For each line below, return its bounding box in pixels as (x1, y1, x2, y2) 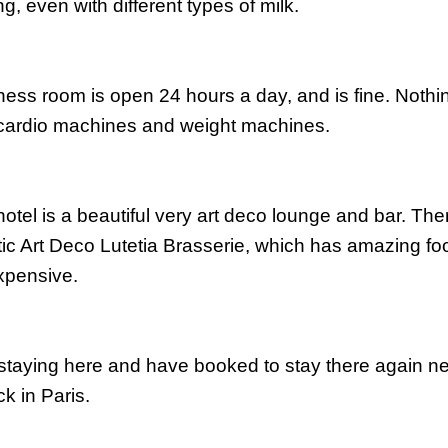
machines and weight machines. (48, 114, 330, 136)
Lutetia (100, 234, 158, 256)
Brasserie (163, 234, 245, 256)
